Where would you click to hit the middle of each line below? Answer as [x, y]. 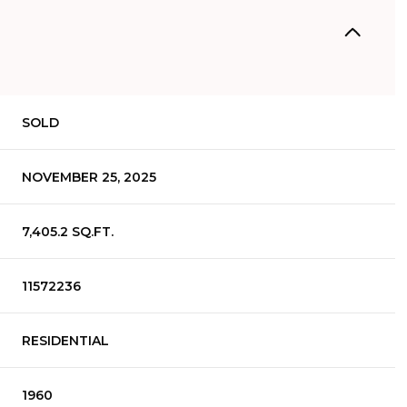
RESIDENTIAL [66, 341]
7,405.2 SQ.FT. [68, 232]
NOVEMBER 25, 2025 [89, 177]
